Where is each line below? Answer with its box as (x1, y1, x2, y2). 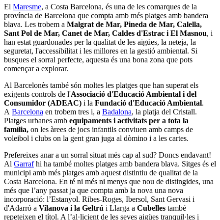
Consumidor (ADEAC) (4, 98, 82, 107)
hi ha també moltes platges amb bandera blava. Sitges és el (34, 159, 216, 168)
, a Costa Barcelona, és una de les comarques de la (41, 2, 197, 11)
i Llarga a (104, 203, 137, 212)
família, (4, 125, 30, 134)
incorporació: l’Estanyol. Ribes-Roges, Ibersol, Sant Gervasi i (4, 194, 194, 203)
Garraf (14, 159, 34, 168)
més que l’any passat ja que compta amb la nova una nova (4, 186, 183, 194)
